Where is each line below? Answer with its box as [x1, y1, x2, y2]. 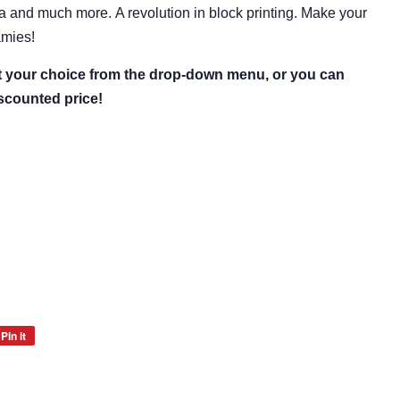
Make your [301, 5, 367, 21]
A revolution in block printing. [112, 5, 301, 21]
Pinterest [35, 366, 78, 382]
